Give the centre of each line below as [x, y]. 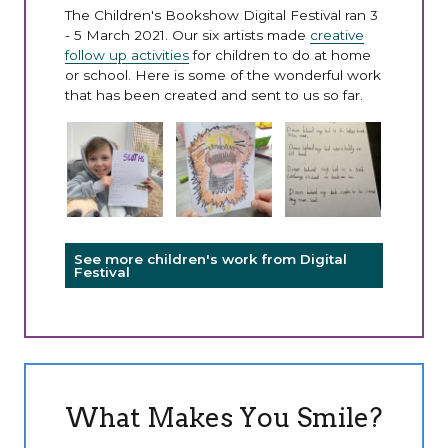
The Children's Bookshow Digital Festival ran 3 [222, 14]
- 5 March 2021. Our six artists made [188, 34]
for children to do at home [280, 54]
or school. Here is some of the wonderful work [223, 74]
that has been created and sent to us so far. [214, 94]
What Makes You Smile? [224, 417]
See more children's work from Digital [211, 258]
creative [337, 34]
